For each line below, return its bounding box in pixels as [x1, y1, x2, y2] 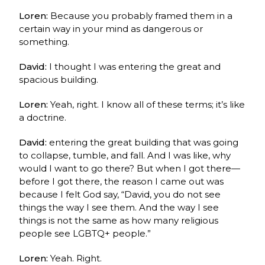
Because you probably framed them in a [50, 9, 233, 21]
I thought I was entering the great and [49, 60, 221, 72]
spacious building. [19, 73, 101, 85]
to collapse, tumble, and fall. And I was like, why [19, 149, 231, 161]
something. [19, 35, 70, 47]
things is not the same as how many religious [19, 214, 219, 226]
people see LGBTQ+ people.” [19, 227, 151, 239]
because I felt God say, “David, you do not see [19, 188, 221, 200]
